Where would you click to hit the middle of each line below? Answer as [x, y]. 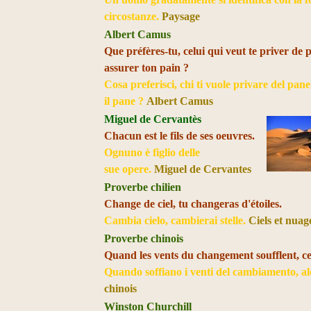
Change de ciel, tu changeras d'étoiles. [193, 204]
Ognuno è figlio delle [152, 152]
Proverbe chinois [144, 238]
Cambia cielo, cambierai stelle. [177, 220]
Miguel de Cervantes [203, 169]
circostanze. [133, 16]
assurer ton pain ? [147, 68]
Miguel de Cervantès [153, 119]
